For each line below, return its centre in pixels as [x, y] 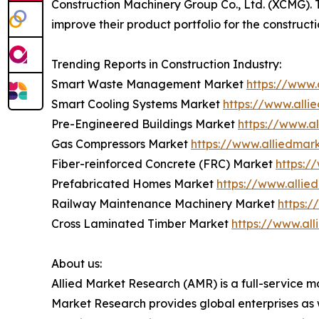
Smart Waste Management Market [149, 84]
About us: [77, 263]
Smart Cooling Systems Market [137, 104]
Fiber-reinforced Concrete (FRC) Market [163, 163]
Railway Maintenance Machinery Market [164, 203]
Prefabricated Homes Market [134, 183]
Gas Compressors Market [121, 143]
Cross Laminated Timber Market [141, 223]
